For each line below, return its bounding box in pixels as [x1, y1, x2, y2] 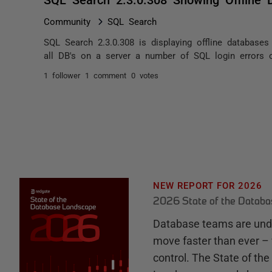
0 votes [131, 71, 158, 79]
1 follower [44, 71, 80, 79]
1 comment [85, 71, 126, 79]
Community [44, 16, 90, 25]
